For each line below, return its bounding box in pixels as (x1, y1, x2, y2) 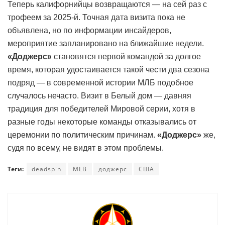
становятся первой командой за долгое (52, 52, 201, 61)
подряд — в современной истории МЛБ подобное (8, 78, 193, 87)
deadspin (32, 164, 61, 173)
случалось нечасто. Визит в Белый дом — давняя (8, 91, 191, 100)
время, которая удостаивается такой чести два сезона (8, 65, 209, 74)
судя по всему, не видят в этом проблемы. (8, 143, 164, 152)
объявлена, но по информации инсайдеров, (8, 26, 171, 35)
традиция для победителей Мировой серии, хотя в (8, 104, 195, 113)
